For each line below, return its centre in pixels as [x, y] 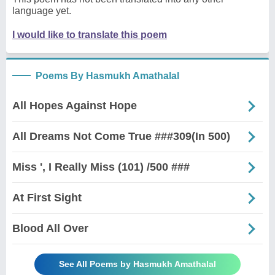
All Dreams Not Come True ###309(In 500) [121, 137]
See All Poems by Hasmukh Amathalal [137, 264]
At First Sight [47, 198]
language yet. [42, 11]
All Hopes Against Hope [75, 106]
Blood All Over [50, 229]
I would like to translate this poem [90, 35]
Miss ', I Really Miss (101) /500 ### [101, 167]
